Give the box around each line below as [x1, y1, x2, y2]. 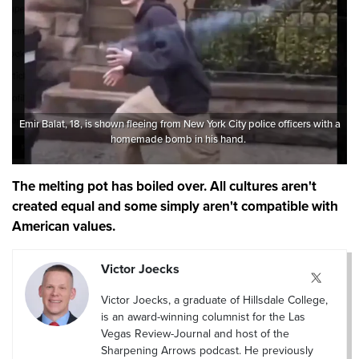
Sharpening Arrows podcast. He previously [101, 343, 313, 357]
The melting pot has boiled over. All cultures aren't [12, 178, 317, 196]
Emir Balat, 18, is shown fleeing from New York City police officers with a [18, 118, 341, 131]
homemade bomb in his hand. [111, 133, 248, 147]
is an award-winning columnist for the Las [101, 309, 305, 324]
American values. [12, 218, 115, 236]
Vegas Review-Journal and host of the [101, 326, 289, 341]
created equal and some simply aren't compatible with [12, 198, 338, 216]
